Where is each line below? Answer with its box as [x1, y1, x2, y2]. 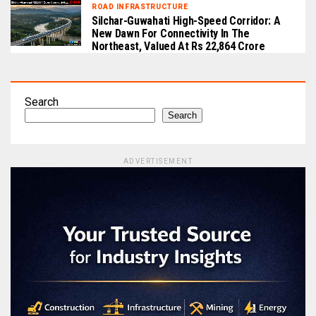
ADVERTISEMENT [123, 157, 193, 166]
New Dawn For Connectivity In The [92, 27, 250, 41]
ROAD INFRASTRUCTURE [92, 3, 188, 11]
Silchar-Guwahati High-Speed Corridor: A [92, 14, 281, 28]
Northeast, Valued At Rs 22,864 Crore [92, 39, 265, 54]
